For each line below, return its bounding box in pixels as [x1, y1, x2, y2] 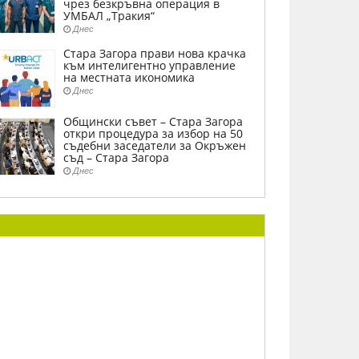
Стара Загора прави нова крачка [63, 46, 246, 61]
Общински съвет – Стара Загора [63, 114, 243, 129]
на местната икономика [63, 70, 195, 85]
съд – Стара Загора [63, 150, 169, 165]
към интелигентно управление [63, 58, 236, 73]
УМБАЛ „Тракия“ [63, 8, 155, 23]
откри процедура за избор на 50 [63, 126, 243, 141]
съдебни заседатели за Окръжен [63, 138, 246, 153]
